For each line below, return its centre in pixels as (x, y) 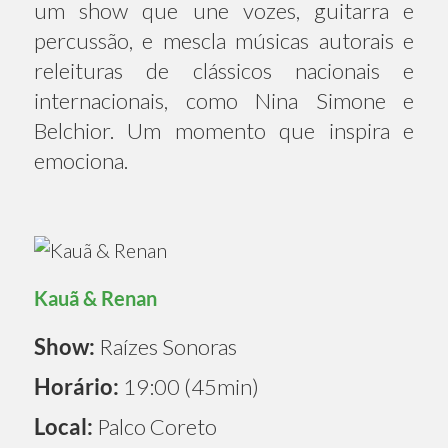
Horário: (76, 386)
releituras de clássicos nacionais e (224, 70)
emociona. (81, 160)
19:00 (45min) (189, 386)
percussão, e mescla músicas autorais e (224, 40)
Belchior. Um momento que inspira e (224, 130)
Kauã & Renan (95, 297)
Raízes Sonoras (166, 346)
